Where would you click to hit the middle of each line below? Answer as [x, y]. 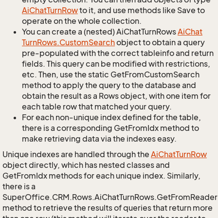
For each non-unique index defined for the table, [111, 117]
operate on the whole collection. [82, 21]
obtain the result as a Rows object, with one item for [116, 96]
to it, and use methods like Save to [141, 10]
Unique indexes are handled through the [77, 154]
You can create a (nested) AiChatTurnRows [100, 32]
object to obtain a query [160, 42]
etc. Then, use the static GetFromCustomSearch [111, 74]
